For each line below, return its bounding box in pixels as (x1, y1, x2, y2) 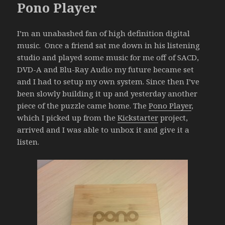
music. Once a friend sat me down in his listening (17, 40, 200, 50)
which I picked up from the (17, 112, 118, 123)
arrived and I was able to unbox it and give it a (17, 124, 190, 135)
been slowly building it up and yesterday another (17, 88, 198, 98)
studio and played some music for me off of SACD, (17, 52, 199, 62)
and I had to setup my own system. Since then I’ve (17, 76, 200, 86)
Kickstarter (118, 112, 159, 123)
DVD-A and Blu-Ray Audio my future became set (17, 64, 194, 74)
